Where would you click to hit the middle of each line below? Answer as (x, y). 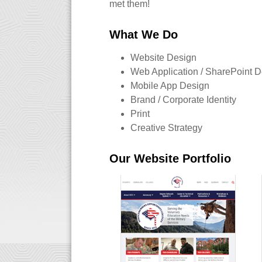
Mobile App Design (170, 86)
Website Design (163, 58)
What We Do (144, 35)
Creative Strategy (166, 128)
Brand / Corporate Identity (183, 100)
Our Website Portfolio (170, 158)
